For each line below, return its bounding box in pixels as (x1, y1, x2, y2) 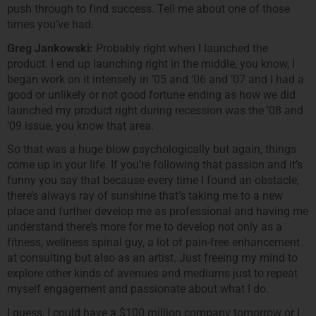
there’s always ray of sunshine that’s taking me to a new (7, 189, 283, 203)
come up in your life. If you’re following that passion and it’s (7, 158, 303, 172)
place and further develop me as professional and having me (7, 205, 308, 219)
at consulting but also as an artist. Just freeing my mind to (7, 251, 298, 265)
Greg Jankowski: (7, 41, 93, 55)
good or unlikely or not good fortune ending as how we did (7, 87, 296, 102)
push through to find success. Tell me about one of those (7, 2, 290, 16)
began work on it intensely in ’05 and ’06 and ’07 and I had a (7, 72, 304, 86)
